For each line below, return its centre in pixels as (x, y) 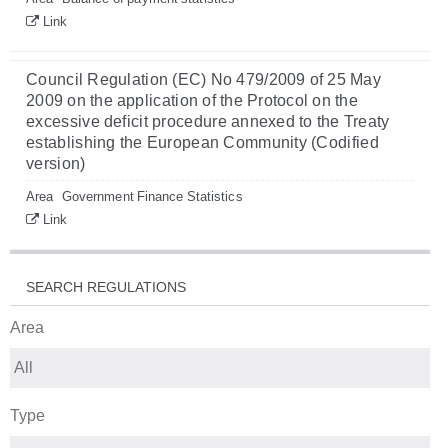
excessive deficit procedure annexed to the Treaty (208, 121)
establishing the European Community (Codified (202, 142)
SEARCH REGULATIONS (106, 287)
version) (56, 163)
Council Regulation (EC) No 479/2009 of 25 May (204, 79)
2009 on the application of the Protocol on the (192, 100)
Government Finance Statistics (152, 196)
